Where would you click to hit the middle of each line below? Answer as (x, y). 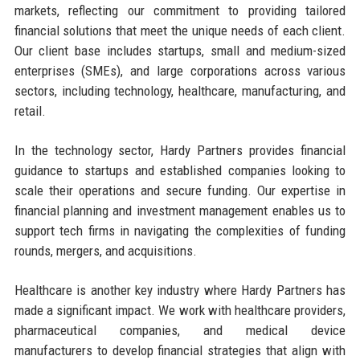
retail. (30, 110)
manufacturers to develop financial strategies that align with (180, 350)
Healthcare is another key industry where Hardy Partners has (180, 290)
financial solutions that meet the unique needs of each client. (180, 30)
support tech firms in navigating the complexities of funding (180, 230)
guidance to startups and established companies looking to (180, 170)
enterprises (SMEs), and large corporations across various (180, 70)
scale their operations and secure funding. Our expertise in (180, 190)
